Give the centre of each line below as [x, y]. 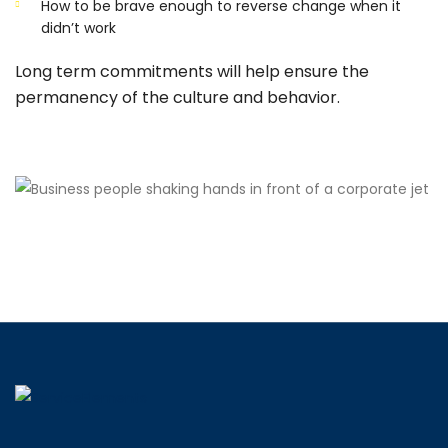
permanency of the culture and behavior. [177, 97]
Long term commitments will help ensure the [192, 71]
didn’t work [78, 27]
